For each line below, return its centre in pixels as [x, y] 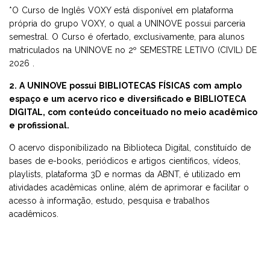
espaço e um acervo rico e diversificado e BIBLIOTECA [127, 99]
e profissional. [39, 125]
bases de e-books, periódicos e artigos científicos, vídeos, [125, 161]
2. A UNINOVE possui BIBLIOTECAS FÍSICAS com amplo [125, 85]
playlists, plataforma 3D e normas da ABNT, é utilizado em [125, 174]
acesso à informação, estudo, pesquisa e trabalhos [109, 200]
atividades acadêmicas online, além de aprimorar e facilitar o [129, 187]
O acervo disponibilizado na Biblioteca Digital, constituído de [130, 147]
